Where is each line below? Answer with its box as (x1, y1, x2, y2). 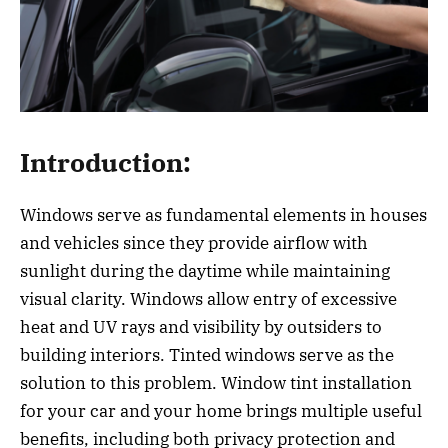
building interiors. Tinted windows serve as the (20, 343, 394, 366)
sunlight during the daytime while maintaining (20, 259, 390, 282)
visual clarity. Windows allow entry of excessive (20, 287, 397, 310)
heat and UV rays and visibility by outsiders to (20, 315, 382, 338)
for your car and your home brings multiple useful (20, 399, 422, 422)
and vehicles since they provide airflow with (20, 231, 368, 254)
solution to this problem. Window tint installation (20, 371, 412, 394)
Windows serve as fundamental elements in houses (20, 203, 427, 226)
